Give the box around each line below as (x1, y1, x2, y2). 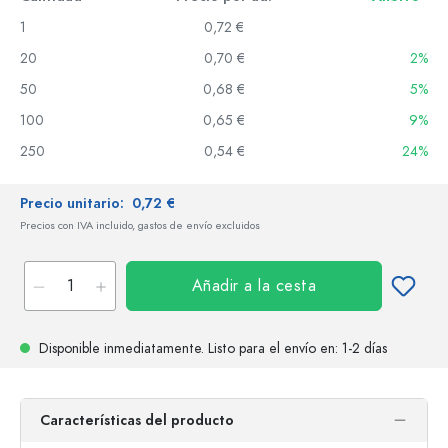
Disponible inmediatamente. (35, 339, 208, 358)
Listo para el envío (208, 339, 316, 358)
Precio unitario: (20, 194, 132, 213)
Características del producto (40, 411, 234, 430)
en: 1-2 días (316, 339, 387, 358)
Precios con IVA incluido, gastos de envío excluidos (20, 218, 260, 233)
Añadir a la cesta (191, 275, 317, 297)
